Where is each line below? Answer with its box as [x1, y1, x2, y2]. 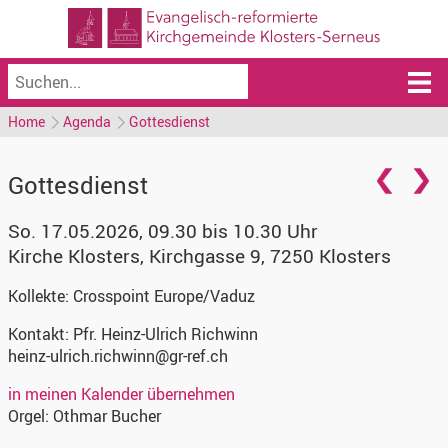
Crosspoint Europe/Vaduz [73, 285, 255, 307]
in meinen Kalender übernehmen [8, 383, 235, 405]
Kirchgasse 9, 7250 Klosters [149, 243, 391, 269]
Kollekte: [8, 285, 73, 307]
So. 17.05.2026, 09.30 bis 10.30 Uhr [8, 218, 318, 244]
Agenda [63, 112, 111, 131]
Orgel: [8, 405, 53, 427]
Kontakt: [8, 323, 73, 345]
